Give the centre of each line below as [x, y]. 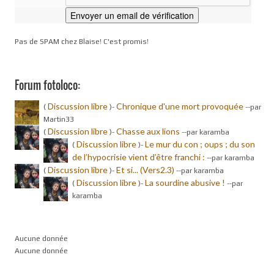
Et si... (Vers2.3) [145, 169]
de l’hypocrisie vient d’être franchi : [139, 157]
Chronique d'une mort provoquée [180, 106]
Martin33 [59, 119]
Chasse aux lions [148, 131]
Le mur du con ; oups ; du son [200, 144]
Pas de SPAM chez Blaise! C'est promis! [82, 42]
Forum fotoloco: [47, 85]
